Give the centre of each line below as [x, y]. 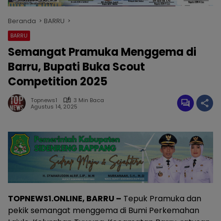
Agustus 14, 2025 [54, 107]
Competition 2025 [58, 81]
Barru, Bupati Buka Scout [76, 67]
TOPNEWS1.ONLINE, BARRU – [65, 198]
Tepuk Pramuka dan [161, 198]
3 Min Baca [89, 100]
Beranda [22, 21]
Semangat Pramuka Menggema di [102, 52]
